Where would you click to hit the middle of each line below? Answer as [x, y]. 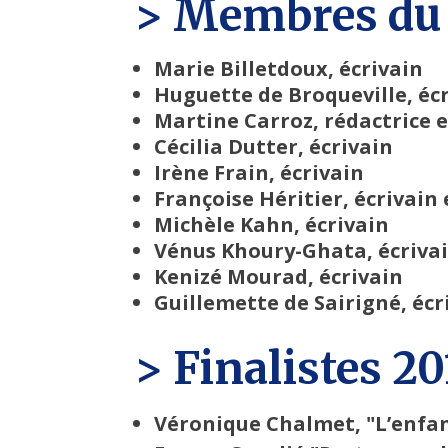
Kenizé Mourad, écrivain [279, 277]
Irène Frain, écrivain [259, 173]
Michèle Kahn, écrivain [272, 225]
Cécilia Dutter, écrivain [274, 147]
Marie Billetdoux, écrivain [289, 69]
